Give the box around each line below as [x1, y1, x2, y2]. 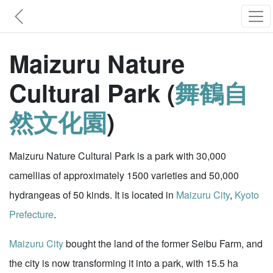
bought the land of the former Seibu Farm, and [63, 236, 263, 250]
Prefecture [9, 207, 54, 221]
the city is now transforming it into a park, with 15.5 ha [9, 256, 238, 270]
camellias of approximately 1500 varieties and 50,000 [9, 168, 239, 182]
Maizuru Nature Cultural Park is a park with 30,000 [9, 149, 226, 163]
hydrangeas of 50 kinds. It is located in [9, 188, 176, 202]
